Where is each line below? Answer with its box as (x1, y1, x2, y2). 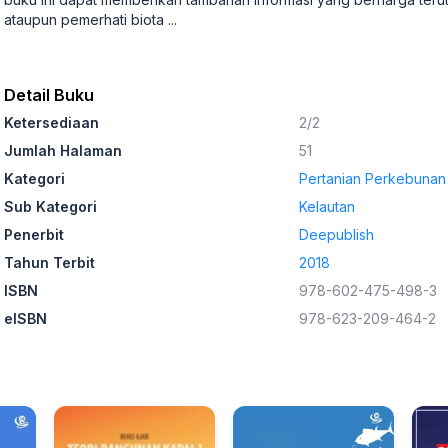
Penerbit (4, 226, 64, 243)
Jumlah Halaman (4, 142, 122, 159)
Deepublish (299, 226, 374, 243)
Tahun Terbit (4, 254, 95, 271)
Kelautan (299, 198, 355, 215)
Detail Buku (4, 85, 94, 105)
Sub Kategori (4, 198, 97, 215)
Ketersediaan (4, 114, 99, 131)
